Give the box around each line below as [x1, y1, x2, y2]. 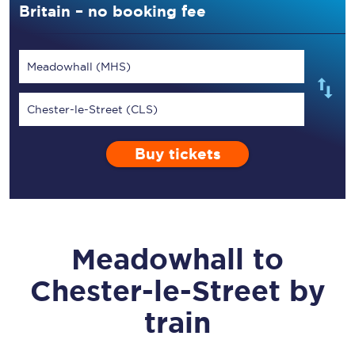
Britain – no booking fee [19, 2, 206, 20]
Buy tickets [134, 146, 221, 162]
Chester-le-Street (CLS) [27, 103, 158, 116]
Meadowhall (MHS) [27, 60, 131, 73]
